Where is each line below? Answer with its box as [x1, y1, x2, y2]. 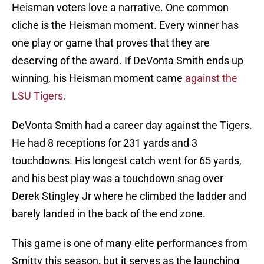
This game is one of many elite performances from [12, 237, 247, 250]
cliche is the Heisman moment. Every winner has [12, 19, 239, 32]
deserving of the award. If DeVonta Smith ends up [12, 54, 243, 67]
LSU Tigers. [12, 90, 66, 103]
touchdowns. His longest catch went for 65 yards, [12, 154, 242, 167]
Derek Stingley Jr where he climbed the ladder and [12, 190, 246, 203]
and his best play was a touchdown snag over [12, 172, 223, 185]
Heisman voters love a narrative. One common [12, 1, 229, 14]
